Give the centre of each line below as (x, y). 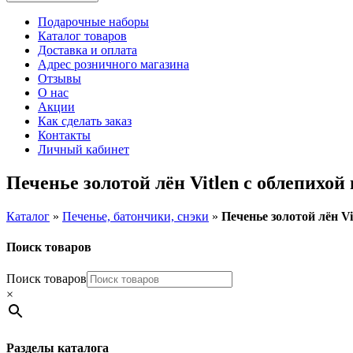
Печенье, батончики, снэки (136, 216)
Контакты (64, 135)
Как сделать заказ (85, 121)
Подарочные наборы (93, 22)
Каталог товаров (82, 36)
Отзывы (59, 78)
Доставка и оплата (87, 50)
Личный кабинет (84, 149)
